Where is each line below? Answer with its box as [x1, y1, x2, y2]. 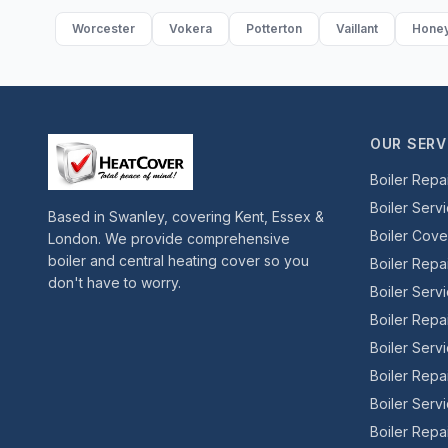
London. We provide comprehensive [48, 230, 290, 247]
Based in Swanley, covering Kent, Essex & [48, 208, 324, 225]
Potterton [245, 21, 302, 36]
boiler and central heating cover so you [48, 252, 309, 269]
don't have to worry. [48, 274, 181, 291]
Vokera [168, 21, 212, 36]
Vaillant [335, 21, 378, 36]
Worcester [71, 21, 135, 36]
